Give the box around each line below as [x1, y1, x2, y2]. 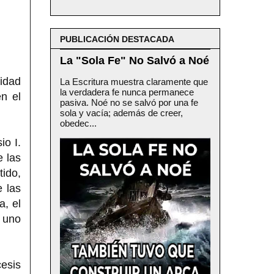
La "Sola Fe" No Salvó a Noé [60, 54, 209, 67]
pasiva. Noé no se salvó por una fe [60, 97, 198, 108]
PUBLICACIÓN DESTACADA [60, 34, 174, 44]
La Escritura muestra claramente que [60, 76, 208, 87]
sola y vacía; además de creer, [60, 107, 183, 118]
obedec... [60, 117, 97, 128]
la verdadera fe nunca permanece [60, 86, 194, 97]
